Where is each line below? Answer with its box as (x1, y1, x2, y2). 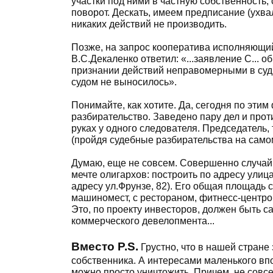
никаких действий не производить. (71, 19, 227, 29)
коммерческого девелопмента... (71, 216, 214, 226)
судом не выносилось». (71, 77, 177, 87)
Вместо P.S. (71, 240, 138, 253)
